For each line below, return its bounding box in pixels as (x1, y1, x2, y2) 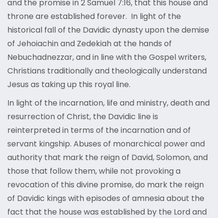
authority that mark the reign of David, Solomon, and (7, 152, 208, 163)
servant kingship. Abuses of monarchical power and (7, 138, 205, 150)
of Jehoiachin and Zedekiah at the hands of (7, 38, 172, 50)
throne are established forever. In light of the (7, 11, 181, 22)
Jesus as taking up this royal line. (7, 79, 130, 91)
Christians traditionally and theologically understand (7, 65, 207, 77)
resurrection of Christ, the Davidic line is (7, 111, 158, 123)
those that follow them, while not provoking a (7, 165, 181, 177)
